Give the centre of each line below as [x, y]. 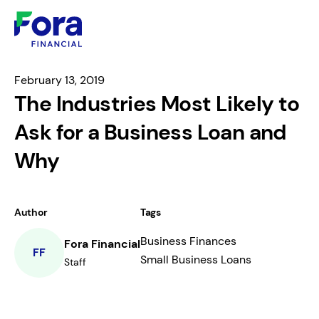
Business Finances [188, 241]
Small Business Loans [196, 260]
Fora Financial [102, 244]
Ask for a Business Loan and [151, 132]
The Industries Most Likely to [157, 104]
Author [31, 212]
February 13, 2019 [59, 80]
